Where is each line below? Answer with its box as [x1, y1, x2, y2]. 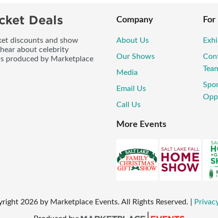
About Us [116, 36, 149, 45]
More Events [116, 120, 166, 129]
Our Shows [116, 53, 155, 61]
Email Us [116, 85, 146, 93]
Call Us [116, 101, 141, 109]
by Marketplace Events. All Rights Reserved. [39, 198, 188, 206]
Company [116, 16, 153, 25]
